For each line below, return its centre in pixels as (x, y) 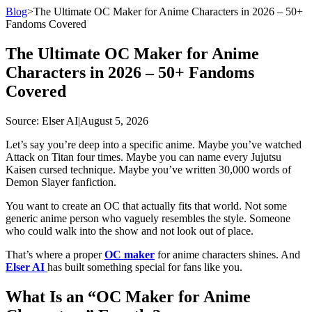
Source (21, 120)
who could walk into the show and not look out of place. (130, 231)
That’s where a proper (55, 254)
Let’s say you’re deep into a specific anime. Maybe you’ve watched (154, 144)
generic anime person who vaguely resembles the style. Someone (148, 218)
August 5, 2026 (114, 120)
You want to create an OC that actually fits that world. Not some (146, 205)
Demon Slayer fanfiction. (61, 182)
